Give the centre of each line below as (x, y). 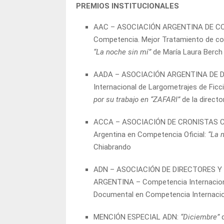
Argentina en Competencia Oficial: (151, 134)
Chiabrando (112, 147)
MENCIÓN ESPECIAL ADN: (137, 217)
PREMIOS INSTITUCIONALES (127, 6)
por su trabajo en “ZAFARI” (137, 99)
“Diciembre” (200, 217)
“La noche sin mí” (122, 52)
